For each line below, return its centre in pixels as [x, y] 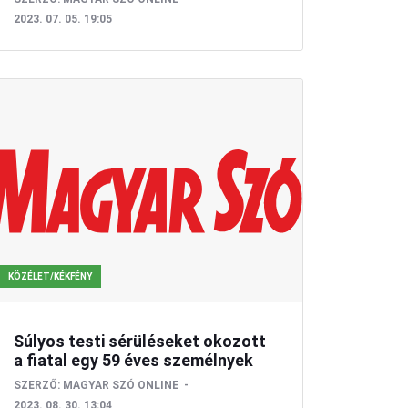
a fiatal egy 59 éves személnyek [133, 360]
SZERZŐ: [36, 385]
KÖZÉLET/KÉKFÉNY [50, 276]
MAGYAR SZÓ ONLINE [120, 385]
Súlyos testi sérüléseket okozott [139, 341]
